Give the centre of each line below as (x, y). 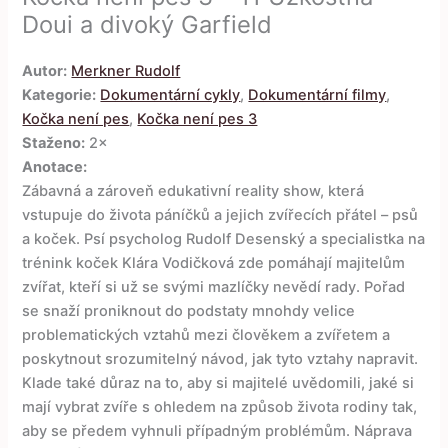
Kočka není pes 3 (197, 118)
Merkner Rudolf (126, 70)
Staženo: (54, 142)
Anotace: (55, 166)
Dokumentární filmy (317, 94)
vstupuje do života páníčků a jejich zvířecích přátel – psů (220, 214)
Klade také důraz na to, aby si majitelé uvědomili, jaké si (218, 382)
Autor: (45, 70)
